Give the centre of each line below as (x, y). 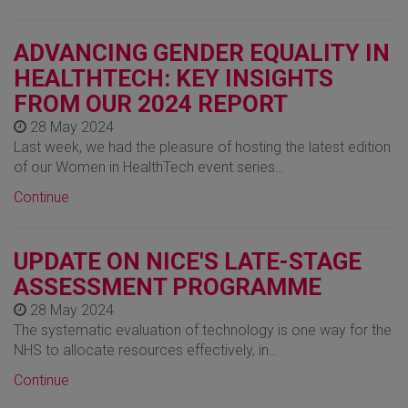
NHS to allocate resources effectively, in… (146, 350)
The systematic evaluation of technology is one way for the (203, 330)
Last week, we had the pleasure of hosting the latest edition (202, 147)
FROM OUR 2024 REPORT (151, 103)
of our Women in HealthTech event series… (149, 167)
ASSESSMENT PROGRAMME (168, 286)
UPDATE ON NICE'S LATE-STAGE (188, 261)
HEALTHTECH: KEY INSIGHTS (173, 78)
